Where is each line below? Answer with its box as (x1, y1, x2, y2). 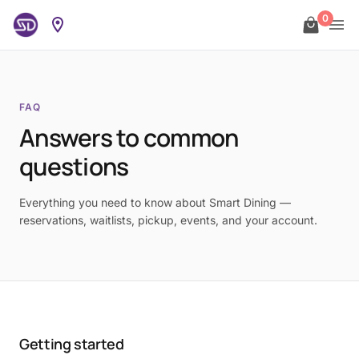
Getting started (19, 334, 124, 353)
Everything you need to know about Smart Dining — (19, 196, 291, 209)
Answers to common (19, 121, 239, 154)
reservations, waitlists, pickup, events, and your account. (19, 213, 317, 227)
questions (19, 150, 129, 183)
